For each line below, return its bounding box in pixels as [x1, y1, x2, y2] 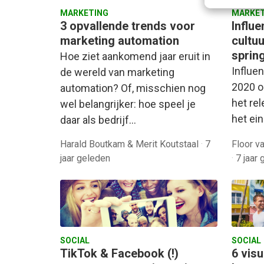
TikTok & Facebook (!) [60, 246, 179, 260]
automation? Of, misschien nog [60, 81, 206, 94]
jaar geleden [60, 152, 110, 164]
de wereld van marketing [60, 65, 174, 78]
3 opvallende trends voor [60, 18, 195, 33]
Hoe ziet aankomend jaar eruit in [60, 49, 210, 62]
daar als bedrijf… [60, 113, 136, 126]
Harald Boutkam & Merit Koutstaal [60, 138, 201, 150]
